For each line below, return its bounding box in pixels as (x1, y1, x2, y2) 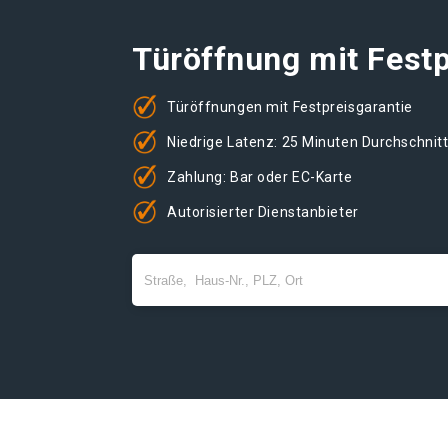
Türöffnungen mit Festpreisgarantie (167, 98, 414, 115)
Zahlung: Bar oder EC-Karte (167, 168, 353, 185)
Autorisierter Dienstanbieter (167, 203, 359, 220)
